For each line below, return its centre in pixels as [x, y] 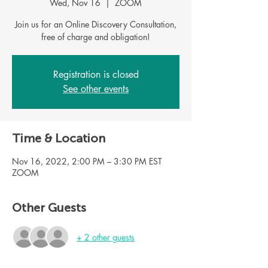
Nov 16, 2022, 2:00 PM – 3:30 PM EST [87, 161]
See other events [96, 89]
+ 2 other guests [106, 237]
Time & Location [59, 138]
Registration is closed [96, 74]
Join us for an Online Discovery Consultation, [96, 24]
